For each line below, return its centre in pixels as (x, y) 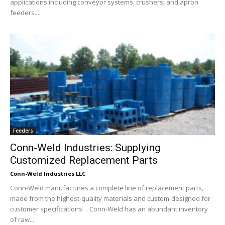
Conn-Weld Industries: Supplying (85, 148)
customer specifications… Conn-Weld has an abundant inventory (109, 209)
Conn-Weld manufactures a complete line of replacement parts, (107, 188)
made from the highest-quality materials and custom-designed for (110, 199)
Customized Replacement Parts (84, 160)
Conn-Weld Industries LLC (48, 174)
